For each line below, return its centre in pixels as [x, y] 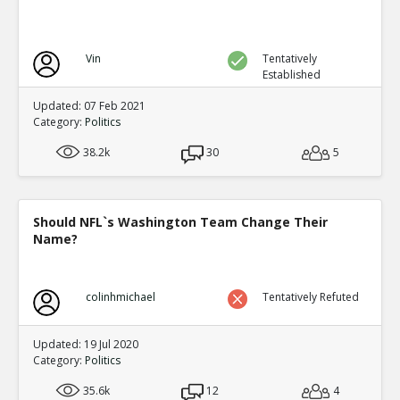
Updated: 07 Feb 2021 [89, 106]
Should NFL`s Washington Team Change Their [180, 222]
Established [292, 75]
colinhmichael [120, 297]
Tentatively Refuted [311, 297]
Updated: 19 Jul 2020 [86, 344]
